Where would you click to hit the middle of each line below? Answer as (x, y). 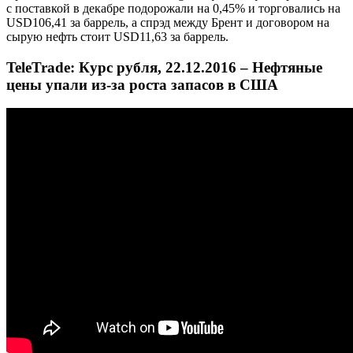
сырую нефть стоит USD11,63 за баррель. (117, 36)
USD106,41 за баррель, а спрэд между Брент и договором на (168, 22)
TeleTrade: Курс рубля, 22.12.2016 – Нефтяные (164, 67)
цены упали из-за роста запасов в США (142, 84)
